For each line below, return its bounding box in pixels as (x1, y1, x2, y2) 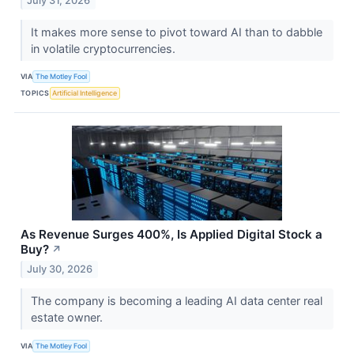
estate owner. (30, 311, 106, 325)
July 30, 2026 (27, 263, 93, 276)
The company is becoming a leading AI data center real (30, 294, 322, 308)
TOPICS (21, 88, 50, 98)
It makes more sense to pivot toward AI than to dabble (30, 24, 322, 39)
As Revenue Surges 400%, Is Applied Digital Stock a (21, 226, 322, 242)
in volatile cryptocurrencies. (30, 41, 179, 55)
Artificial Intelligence (52, 88, 118, 98)
